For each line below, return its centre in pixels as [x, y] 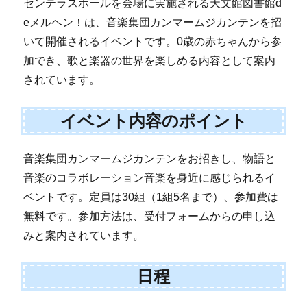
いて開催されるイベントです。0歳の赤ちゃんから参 [153, 42]
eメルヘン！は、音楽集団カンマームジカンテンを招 [153, 23]
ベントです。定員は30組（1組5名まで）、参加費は [151, 197]
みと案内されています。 [84, 236]
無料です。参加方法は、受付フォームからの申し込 [150, 217]
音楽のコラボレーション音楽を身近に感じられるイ [150, 178]
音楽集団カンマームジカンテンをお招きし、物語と [150, 159]
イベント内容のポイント [153, 121]
